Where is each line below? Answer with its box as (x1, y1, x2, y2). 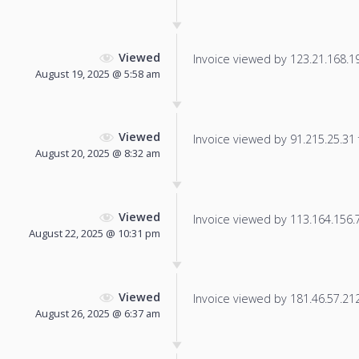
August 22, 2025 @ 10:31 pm (29, 226, 160, 241)
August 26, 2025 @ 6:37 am (35, 305, 160, 321)
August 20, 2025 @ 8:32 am (35, 146, 160, 161)
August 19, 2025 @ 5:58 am (35, 66, 160, 81)
